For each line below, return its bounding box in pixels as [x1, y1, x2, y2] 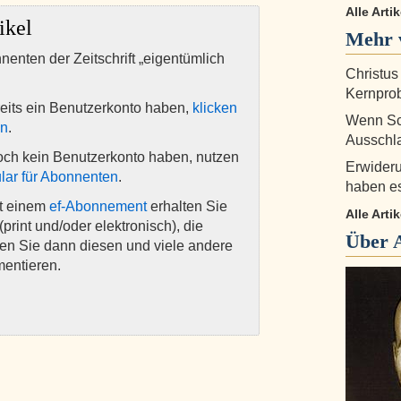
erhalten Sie [147, 199, 227, 214]
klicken [192, 100, 237, 115]
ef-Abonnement [49, 199, 147, 214]
